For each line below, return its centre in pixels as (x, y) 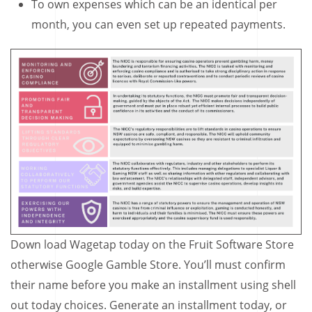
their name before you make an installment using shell (153, 285)
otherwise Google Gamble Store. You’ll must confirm (148, 265)
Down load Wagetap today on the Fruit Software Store (152, 245)
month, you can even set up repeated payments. (158, 24)
